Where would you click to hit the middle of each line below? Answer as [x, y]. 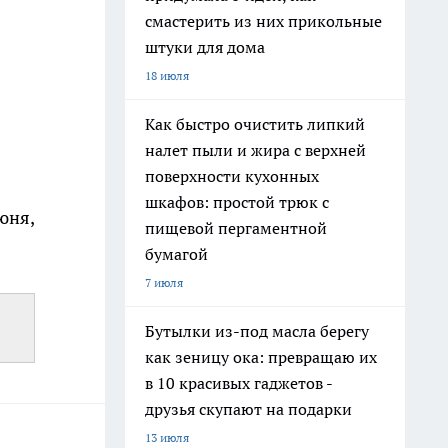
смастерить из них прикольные [263, 21]
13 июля [167, 437]
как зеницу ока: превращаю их [261, 357]
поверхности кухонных [232, 176]
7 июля [164, 282]
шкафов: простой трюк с [237, 202]
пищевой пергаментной [236, 228]
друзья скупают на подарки [248, 409]
